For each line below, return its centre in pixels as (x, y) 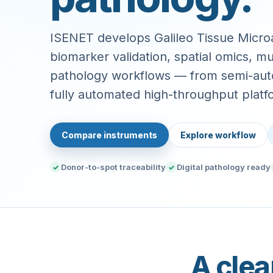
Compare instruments (109, 135)
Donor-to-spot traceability (113, 167)
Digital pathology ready (224, 167)
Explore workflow (218, 135)
